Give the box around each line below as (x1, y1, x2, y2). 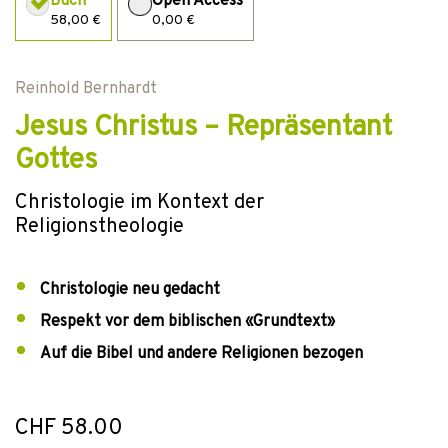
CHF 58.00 (15, 415, 123, 442)
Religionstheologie (15, 214, 184, 240)
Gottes (15, 143, 97, 179)
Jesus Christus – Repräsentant (15, 110, 392, 146)
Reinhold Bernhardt (15, 79, 157, 99)
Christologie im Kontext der (15, 190, 264, 216)
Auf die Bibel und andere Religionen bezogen (40, 344, 363, 364)
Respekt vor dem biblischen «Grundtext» (40, 312, 335, 332)
